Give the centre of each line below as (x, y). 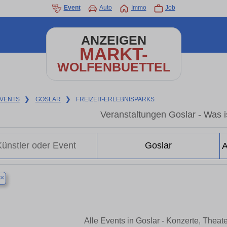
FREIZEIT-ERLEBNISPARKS (116, 99)
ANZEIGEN (113, 40)
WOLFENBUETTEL (113, 67)
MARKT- (113, 54)
